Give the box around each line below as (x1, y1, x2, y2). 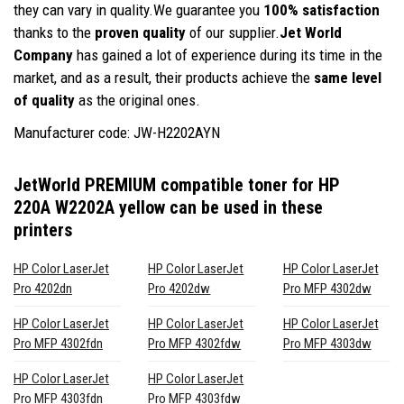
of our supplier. (186, 23, 280, 41)
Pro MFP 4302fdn (14, 335, 103, 352)
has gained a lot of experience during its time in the (73, 45, 382, 64)
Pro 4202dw (148, 280, 211, 297)
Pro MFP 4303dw (282, 335, 372, 352)
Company (14, 45, 73, 64)
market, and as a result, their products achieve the (14, 68, 314, 87)
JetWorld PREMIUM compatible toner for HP (14, 173, 340, 196)
